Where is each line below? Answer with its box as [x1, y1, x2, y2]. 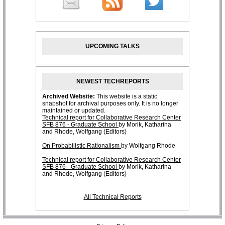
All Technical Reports [83, 193, 142, 201]
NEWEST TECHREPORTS [76, 78, 149, 85]
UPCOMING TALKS [85, 42, 140, 50]
